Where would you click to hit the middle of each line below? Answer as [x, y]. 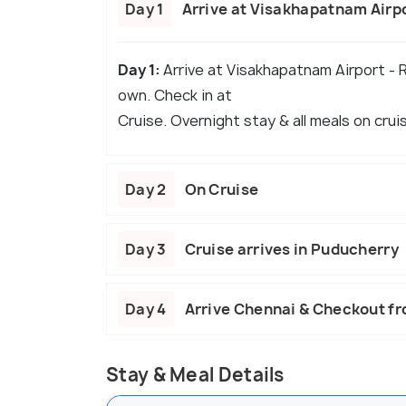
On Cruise [222, 189]
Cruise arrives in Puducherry [291, 249]
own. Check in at [175, 95]
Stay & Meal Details [195, 374]
